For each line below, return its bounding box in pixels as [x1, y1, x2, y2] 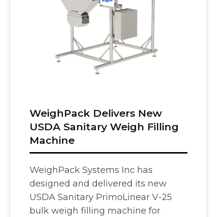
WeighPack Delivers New [29, 107, 162, 120]
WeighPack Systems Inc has [29, 165, 153, 176]
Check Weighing [128, 18, 180, 26]
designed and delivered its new [29, 178, 167, 189]
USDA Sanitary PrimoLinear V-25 [29, 192, 172, 203]
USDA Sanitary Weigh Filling [29, 121, 179, 133]
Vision [128, 3, 148, 11]
